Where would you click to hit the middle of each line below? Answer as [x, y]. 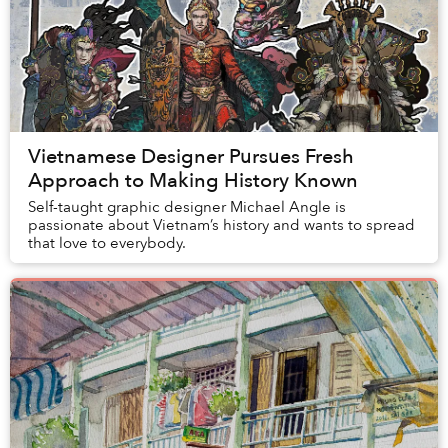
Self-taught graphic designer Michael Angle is [187, 207]
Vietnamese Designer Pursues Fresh [191, 157]
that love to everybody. [107, 243]
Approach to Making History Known [193, 181]
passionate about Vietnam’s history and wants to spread [221, 225]
